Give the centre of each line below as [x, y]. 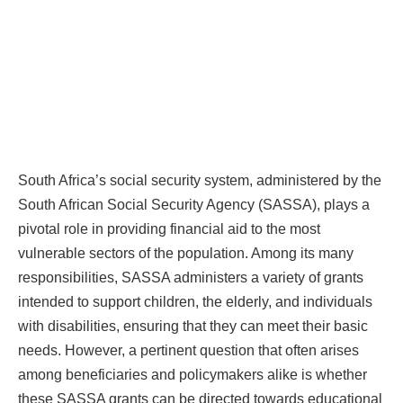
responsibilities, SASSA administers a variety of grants [191, 277]
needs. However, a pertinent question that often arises [188, 350]
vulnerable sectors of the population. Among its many [186, 253]
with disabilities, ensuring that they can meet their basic [193, 326]
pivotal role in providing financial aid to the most [169, 228]
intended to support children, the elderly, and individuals [195, 301]
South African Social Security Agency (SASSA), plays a [194, 204]
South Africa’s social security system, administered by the [200, 180]
